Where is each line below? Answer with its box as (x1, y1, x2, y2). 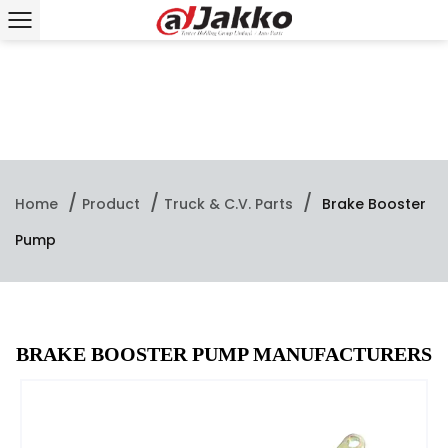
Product (82, 194, 140, 214)
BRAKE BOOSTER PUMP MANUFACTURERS (16, 343, 432, 366)
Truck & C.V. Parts (164, 194, 293, 214)
